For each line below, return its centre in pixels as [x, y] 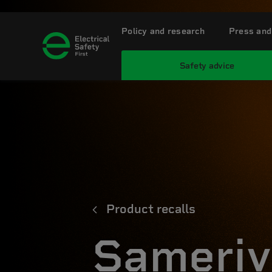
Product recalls [151, 209]
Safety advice [207, 66]
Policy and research [163, 31]
